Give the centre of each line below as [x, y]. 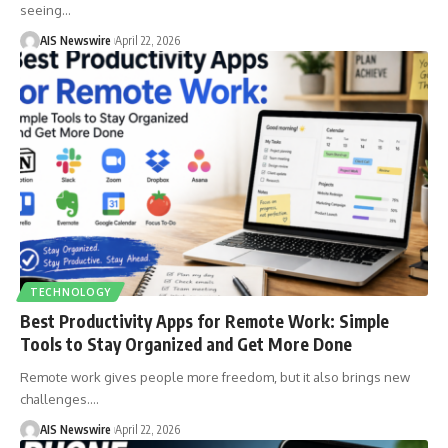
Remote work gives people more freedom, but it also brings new [215, 376]
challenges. [55, 398]
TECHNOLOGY [70, 291]
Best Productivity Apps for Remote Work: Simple [204, 320]
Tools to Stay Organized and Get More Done [186, 343]
